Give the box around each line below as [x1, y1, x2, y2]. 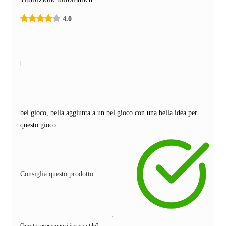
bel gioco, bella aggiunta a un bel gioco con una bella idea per [20, 108, 197, 117]
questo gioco [20, 121, 56, 129]
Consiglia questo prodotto [20, 169, 93, 178]
